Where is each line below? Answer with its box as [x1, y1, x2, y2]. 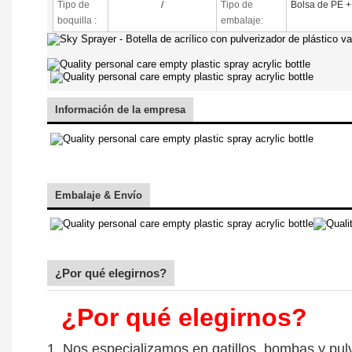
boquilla [57, 14, 94, 26]
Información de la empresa [55, 104, 185, 116]
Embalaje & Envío [55, 189, 142, 201]
